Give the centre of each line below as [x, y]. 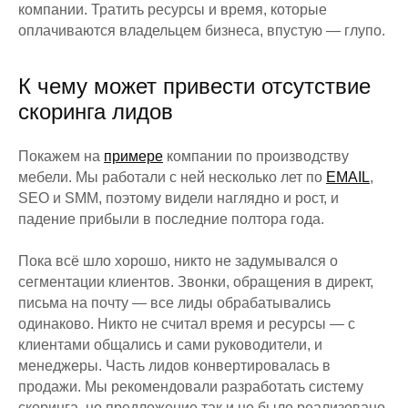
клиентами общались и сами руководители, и [170, 344]
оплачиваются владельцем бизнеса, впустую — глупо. [202, 30]
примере [133, 156]
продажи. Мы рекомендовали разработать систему [191, 386]
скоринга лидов [96, 111]
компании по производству [256, 156]
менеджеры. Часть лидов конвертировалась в [174, 365]
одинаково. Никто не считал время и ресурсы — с [187, 323]
